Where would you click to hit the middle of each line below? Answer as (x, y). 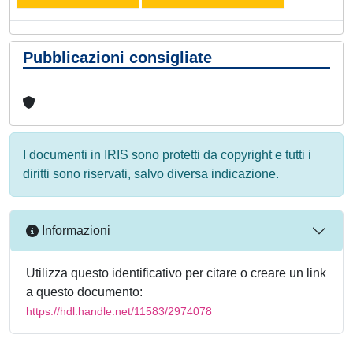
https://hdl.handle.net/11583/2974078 (119, 311)
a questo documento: (84, 292)
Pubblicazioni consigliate (117, 57)
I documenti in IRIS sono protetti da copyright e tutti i (167, 154)
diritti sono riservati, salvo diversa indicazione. (151, 173)
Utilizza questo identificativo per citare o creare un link (176, 273)
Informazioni (74, 231)
